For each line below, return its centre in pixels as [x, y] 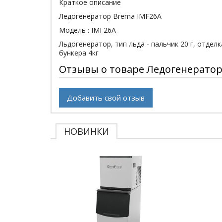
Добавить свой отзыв [106, 98]
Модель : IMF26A [87, 30]
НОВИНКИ [86, 131]
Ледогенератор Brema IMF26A [110, 16]
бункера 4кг [79, 53]
